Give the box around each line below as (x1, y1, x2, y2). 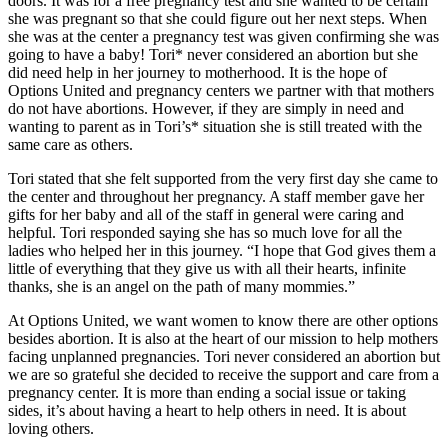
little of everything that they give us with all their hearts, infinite (8, 259, 406, 277)
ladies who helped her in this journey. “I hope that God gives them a (8, 241, 436, 259)
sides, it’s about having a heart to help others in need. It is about (8, 401, 406, 419)
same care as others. (8, 135, 133, 153)
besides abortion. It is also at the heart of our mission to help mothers (8, 329, 438, 347)
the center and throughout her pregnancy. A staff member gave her (8, 187, 424, 205)
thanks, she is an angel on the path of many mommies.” (8, 277, 355, 295)
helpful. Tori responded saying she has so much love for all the (8, 223, 402, 241)
